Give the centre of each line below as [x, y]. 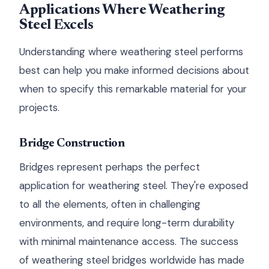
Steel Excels [56, 25]
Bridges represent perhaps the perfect [110, 167]
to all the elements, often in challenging [110, 204]
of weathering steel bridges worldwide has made [132, 260]
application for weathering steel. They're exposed [134, 186]
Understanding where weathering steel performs [131, 52]
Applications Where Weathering [122, 10]
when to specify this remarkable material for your [133, 89]
